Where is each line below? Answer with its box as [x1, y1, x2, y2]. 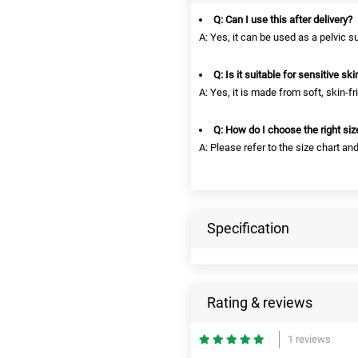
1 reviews [288, 332, 331, 345]
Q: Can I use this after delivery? [213, 13, 352, 26]
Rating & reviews [207, 293, 312, 311]
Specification [207, 219, 289, 237]
